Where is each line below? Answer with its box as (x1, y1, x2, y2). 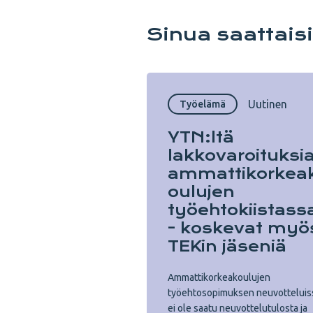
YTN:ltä (168, 129, 234, 146)
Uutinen (248, 97, 287, 110)
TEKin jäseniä (168, 238, 286, 255)
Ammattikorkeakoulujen (168, 272, 270, 283)
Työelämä (180, 99, 226, 110)
